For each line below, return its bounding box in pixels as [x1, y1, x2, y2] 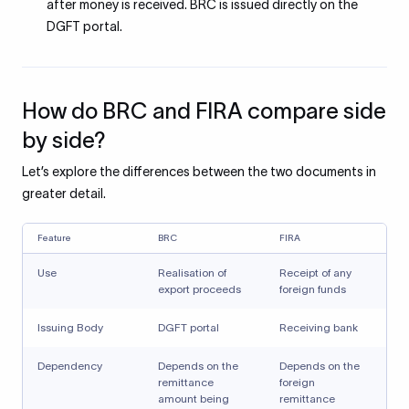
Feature [37, 233, 71, 243]
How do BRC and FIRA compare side [22, 99, 386, 123]
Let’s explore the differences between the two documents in [22, 164, 376, 179]
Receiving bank [279, 321, 358, 333]
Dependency [37, 360, 102, 372]
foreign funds [279, 283, 346, 295]
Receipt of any [279, 267, 351, 278]
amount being [158, 393, 229, 404]
